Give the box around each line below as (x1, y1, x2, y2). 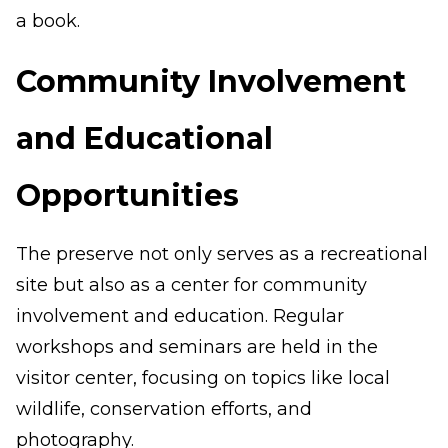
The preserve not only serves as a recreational (16, 243, 428, 265)
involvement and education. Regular (16, 305, 344, 327)
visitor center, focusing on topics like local (16, 367, 390, 389)
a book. (16, 10, 80, 32)
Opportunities (16, 177, 239, 214)
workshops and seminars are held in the (16, 336, 378, 358)
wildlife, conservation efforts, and (16, 398, 312, 420)
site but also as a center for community (16, 274, 367, 296)
